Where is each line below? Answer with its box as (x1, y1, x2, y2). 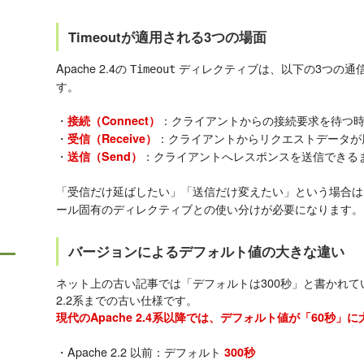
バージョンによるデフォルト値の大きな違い (68, 241, 344, 262)
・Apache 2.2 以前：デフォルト (56, 343, 224, 361)
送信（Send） (67, 148, 142, 165)
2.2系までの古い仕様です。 (56, 291, 197, 309)
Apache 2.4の (56, 59, 130, 77)
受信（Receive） (67, 130, 157, 147)
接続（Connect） (67, 112, 160, 129)
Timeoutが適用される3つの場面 (68, 27, 266, 47)
